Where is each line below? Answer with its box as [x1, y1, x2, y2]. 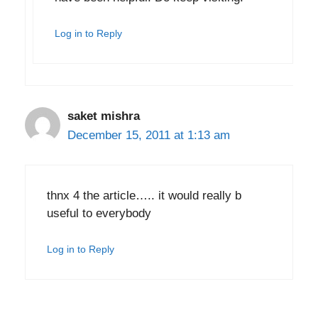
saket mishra [67, 109, 140, 124]
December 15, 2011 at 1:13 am [67, 128, 230, 143]
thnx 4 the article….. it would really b [47, 188, 241, 202]
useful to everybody [47, 206, 151, 220]
